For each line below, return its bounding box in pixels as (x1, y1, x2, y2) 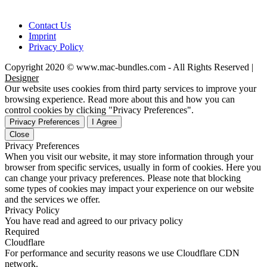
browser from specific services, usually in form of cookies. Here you (5, 162, 261, 173)
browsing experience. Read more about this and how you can (5, 94, 235, 105)
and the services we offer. (5, 194, 100, 205)
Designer (5, 73, 39, 83)
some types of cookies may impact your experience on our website (5, 184, 254, 194)
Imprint (29, 31, 56, 42)
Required (5, 226, 39, 237)
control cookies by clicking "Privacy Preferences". (5, 105, 194, 116)
